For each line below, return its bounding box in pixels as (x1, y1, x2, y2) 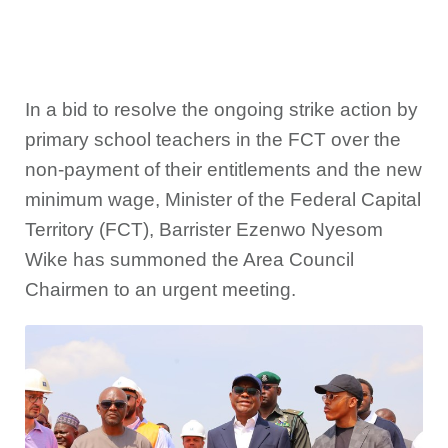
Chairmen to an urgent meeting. (25, 279, 296, 300)
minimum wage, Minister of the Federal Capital (25, 189, 421, 210)
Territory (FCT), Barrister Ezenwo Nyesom (25, 219, 383, 240)
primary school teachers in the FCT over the (25, 129, 401, 150)
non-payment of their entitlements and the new (25, 159, 422, 180)
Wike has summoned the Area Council (25, 249, 354, 270)
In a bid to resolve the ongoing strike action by (25, 99, 418, 120)
